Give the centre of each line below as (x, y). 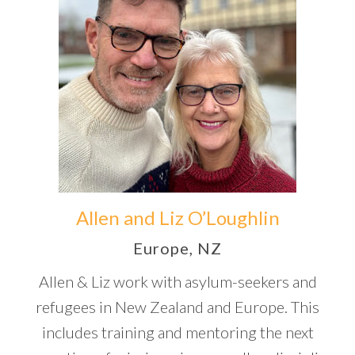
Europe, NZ (177, 248)
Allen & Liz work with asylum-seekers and (177, 281)
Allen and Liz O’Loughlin (177, 218)
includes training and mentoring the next (177, 332)
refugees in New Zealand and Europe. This (177, 307)
